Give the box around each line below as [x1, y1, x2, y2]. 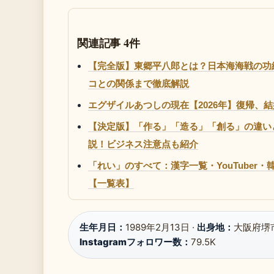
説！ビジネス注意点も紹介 [88, 139, 198, 149]
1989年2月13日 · [125, 221, 197, 233]
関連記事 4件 [77, 35, 140, 51]
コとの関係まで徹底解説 [88, 78, 189, 89]
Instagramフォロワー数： [80, 236, 191, 248]
